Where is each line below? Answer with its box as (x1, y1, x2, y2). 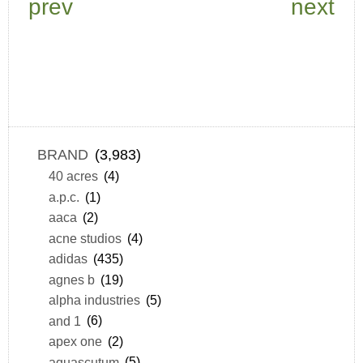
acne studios (48, 230, 122, 246)
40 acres (48, 169, 98, 184)
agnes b (48, 271, 95, 287)
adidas (48, 251, 88, 267)
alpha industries (48, 293, 140, 308)
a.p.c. (48, 189, 79, 204)
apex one (48, 334, 102, 349)
